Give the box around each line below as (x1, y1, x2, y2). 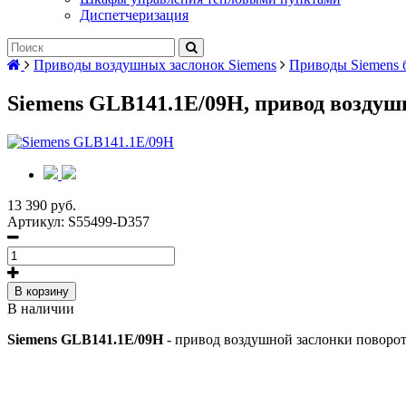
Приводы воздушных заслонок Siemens (34, 57, 276, 72)
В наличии (7, 300, 74, 316)
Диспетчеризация (80, 7, 188, 23)
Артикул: (7, 213, 68, 229)
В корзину (14, 284, 69, 298)
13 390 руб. (7, 197, 76, 213)
